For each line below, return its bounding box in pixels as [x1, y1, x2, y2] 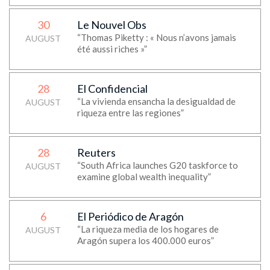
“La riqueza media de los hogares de [77, 224, 219, 234]
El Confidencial [77, 82, 148, 95]
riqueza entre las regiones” [77, 107, 184, 118]
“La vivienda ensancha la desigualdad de [77, 96, 236, 107]
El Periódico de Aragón [77, 210, 184, 223]
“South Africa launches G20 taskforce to [77, 160, 238, 171]
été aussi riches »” [77, 43, 147, 54]
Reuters [77, 146, 116, 159]
